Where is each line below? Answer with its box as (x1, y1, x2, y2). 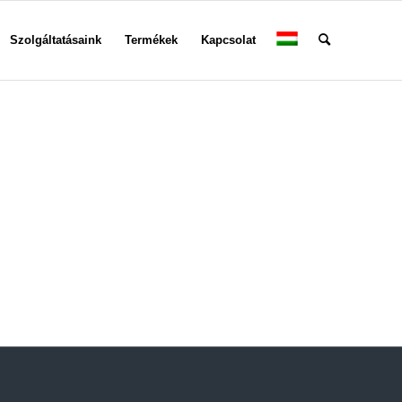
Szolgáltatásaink (10, 33, 101, 47)
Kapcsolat (201, 33, 256, 47)
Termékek (125, 33, 178, 47)
